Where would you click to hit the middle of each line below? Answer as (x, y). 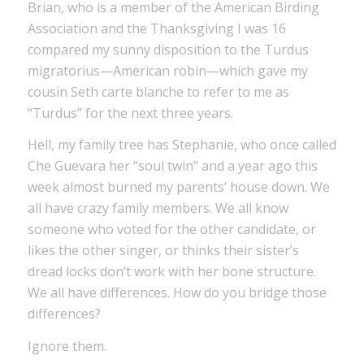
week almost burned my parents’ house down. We (178, 187)
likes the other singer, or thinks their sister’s (163, 251)
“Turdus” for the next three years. (130, 113)
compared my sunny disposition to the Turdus (168, 49)
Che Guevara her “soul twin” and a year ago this (172, 166)
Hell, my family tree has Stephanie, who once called (182, 145)
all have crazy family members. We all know (158, 208)
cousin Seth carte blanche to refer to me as (158, 91)
